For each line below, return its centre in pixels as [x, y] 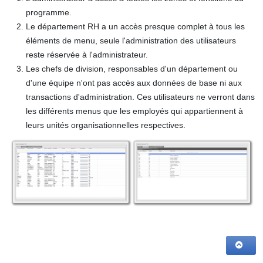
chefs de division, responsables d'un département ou [140, 69]
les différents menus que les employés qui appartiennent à [134, 111]
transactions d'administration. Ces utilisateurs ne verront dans [140, 97]
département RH [68, 26]
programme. [49, 12]
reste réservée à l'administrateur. [87, 55]
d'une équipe [50, 83]
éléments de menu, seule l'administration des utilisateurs [131, 41]
